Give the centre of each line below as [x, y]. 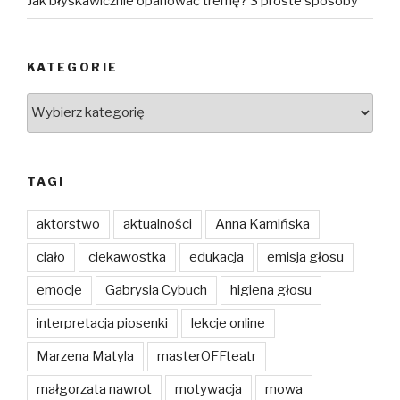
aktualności [158, 225]
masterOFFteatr [207, 357]
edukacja [217, 258]
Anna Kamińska [262, 225]
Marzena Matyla [85, 357]
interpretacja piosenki [102, 324]
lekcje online [228, 324]
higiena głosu [271, 291]
